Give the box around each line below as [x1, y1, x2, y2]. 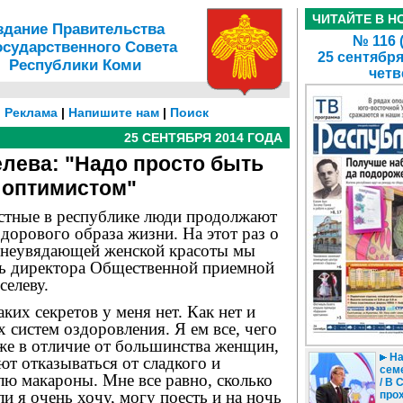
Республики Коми [8, 57, 141, 74]
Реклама [4, 105, 58, 120]
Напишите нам [68, 105, 159, 120]
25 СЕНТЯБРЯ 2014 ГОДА [124, 130, 282, 145]
